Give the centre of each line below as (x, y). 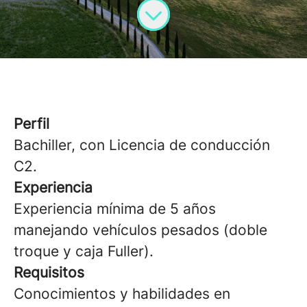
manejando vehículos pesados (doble (140, 230)
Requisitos (49, 272)
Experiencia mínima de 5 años (115, 209)
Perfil (32, 124)
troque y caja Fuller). (84, 251)
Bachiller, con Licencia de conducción (142, 145)
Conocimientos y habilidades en (122, 294)
